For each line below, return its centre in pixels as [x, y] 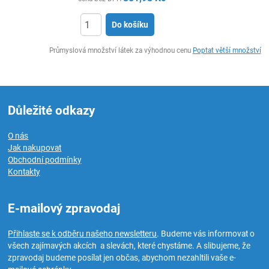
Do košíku [130, 25]
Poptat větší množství [227, 50]
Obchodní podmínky [45, 160]
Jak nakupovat [35, 148]
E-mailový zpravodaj [64, 208]
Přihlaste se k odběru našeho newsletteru [83, 234]
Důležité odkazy [52, 110]
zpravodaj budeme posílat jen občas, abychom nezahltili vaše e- [122, 258]
